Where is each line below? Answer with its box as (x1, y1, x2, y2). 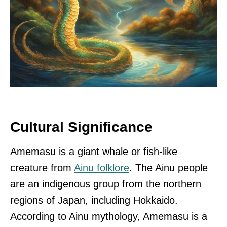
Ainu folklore (74, 162, 129, 174)
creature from (10, 162, 74, 174)
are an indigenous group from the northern (10, 178, 201, 190)
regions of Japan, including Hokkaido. (10, 195, 178, 206)
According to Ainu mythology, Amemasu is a (10, 211, 207, 222)
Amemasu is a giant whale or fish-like (10, 146, 177, 158)
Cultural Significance (10, 119, 153, 135)
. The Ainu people (129, 162, 208, 174)
